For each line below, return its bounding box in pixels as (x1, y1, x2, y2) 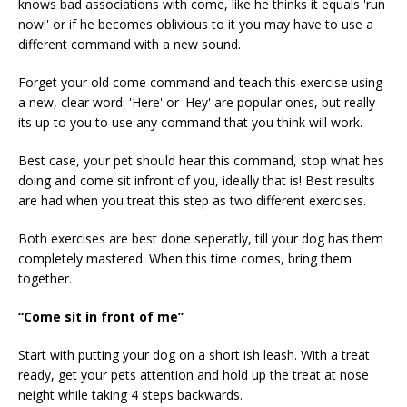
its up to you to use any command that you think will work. (18, 113, 362, 131)
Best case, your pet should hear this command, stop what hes (18, 151, 384, 169)
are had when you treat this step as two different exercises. (18, 191, 366, 209)
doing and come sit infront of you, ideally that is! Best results (18, 171, 375, 189)
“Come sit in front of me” (18, 307, 184, 325)
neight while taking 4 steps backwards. (18, 385, 243, 403)
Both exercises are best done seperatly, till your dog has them (18, 229, 383, 247)
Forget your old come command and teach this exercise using (18, 73, 382, 91)
